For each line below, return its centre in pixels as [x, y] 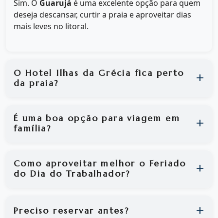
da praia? [36, 83]
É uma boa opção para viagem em [97, 118]
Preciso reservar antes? [72, 211]
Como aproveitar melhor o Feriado [100, 164]
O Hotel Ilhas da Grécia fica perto [99, 73]
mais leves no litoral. [51, 27]
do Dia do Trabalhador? [72, 174]
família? [33, 129]
